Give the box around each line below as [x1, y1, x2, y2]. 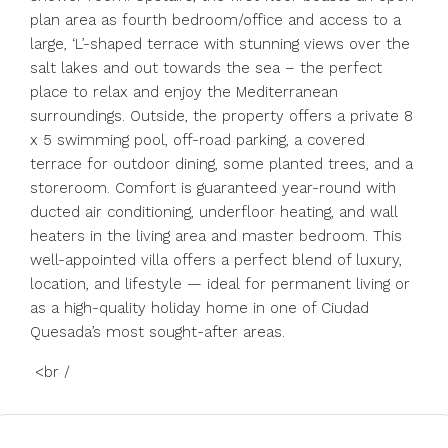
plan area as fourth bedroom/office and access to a [30, 11, 401, 29]
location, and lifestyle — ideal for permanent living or [30, 275, 410, 293]
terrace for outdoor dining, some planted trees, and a [30, 155, 413, 173]
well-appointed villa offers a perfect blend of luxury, [30, 251, 402, 269]
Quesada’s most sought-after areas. [30, 323, 285, 341]
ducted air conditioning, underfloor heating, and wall [30, 203, 398, 221]
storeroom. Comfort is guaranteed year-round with [30, 179, 396, 197]
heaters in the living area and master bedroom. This [30, 227, 402, 245]
